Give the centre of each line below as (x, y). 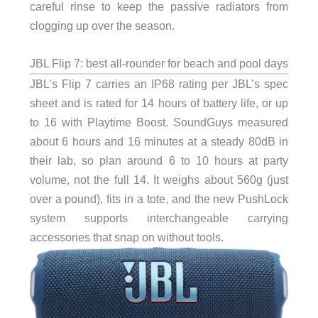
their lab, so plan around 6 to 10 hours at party (159, 161)
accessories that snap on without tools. (126, 237)
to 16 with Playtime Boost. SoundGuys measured (159, 122)
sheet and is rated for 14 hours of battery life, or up (159, 103)
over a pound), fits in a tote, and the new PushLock (159, 199)
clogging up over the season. (102, 25)
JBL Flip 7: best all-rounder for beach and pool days (159, 64)
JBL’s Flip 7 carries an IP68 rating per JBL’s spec (159, 84)
